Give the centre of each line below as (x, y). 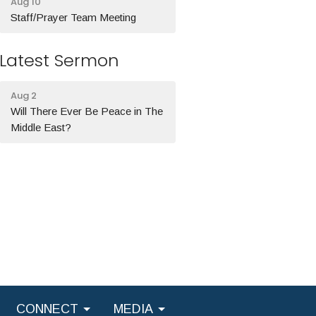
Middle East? (41, 127)
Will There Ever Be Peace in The (87, 111)
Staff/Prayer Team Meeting (74, 17)
